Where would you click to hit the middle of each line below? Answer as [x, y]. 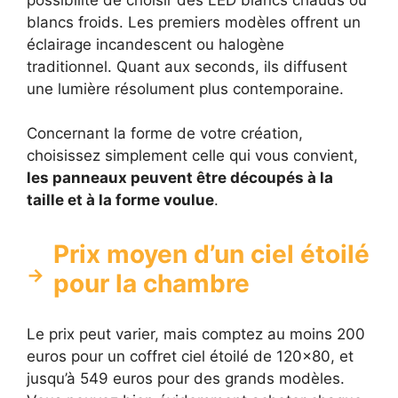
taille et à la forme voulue [120, 200]
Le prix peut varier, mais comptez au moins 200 [196, 334]
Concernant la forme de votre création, [165, 133]
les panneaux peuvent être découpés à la [180, 178]
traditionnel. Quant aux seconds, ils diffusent [187, 66]
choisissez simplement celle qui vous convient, [192, 155]
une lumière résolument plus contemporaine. [185, 88]
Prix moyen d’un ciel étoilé [211, 254]
